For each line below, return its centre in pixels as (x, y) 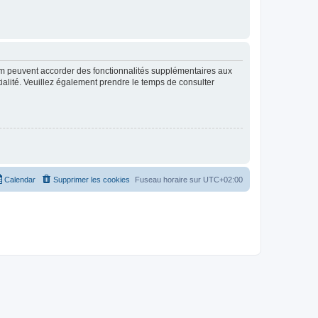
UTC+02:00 (223, 179)
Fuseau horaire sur (169, 179)
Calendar (20, 179)
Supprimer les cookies (92, 179)
